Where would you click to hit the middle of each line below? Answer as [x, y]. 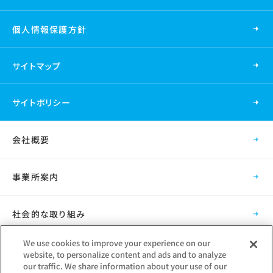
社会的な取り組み [49, 214]
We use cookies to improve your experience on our [117, 243]
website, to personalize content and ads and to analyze [125, 254]
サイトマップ [37, 66]
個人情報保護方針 [50, 29]
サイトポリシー [41, 102]
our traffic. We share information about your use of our [125, 266]
